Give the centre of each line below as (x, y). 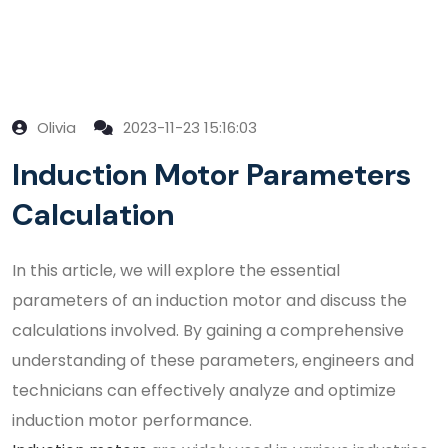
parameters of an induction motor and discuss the (209, 300)
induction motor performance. (132, 420)
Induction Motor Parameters (211, 174)
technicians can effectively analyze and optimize (204, 390)
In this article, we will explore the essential (176, 270)
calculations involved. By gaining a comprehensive (208, 330)
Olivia (54, 127)
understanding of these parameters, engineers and (213, 360)
